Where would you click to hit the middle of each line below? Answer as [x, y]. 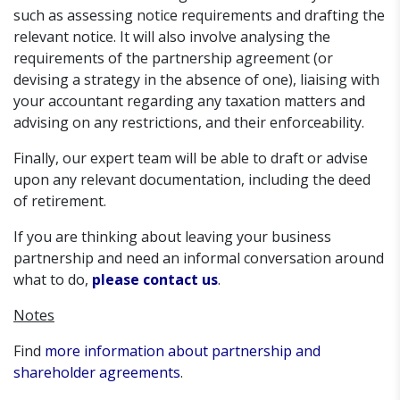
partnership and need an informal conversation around [199, 258]
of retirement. [60, 201]
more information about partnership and [183, 351]
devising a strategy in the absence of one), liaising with [196, 80]
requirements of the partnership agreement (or [173, 58]
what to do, [53, 280]
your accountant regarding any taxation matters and [189, 101]
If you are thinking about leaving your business [172, 237]
